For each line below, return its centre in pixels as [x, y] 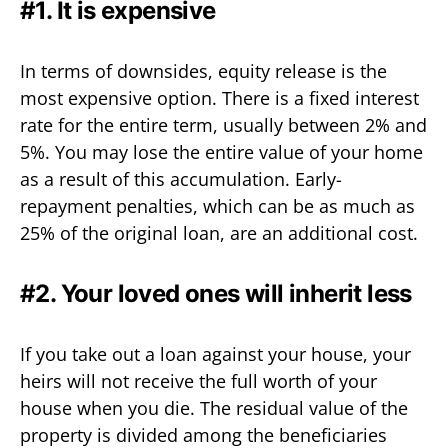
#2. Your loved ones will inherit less [216, 293]
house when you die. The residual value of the [214, 407]
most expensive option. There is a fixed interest [219, 97]
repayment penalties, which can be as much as [217, 205]
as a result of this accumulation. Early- [181, 178]
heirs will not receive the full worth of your [198, 380]
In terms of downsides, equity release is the [203, 70]
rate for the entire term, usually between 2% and [223, 124]
